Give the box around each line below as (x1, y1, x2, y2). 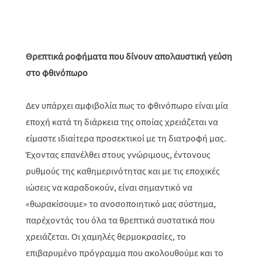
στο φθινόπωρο (26, 67, 88, 78)
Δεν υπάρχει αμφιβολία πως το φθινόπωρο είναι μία (26, 99, 228, 111)
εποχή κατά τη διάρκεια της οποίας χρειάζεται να (26, 116, 218, 127)
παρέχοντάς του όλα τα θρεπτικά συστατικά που (26, 214, 215, 226)
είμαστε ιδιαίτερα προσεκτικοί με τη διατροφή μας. (26, 132, 226, 144)
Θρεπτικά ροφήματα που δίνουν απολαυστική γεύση (26, 50, 232, 62)
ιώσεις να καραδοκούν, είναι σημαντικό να (26, 181, 192, 193)
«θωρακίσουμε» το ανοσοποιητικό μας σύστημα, (26, 198, 216, 209)
